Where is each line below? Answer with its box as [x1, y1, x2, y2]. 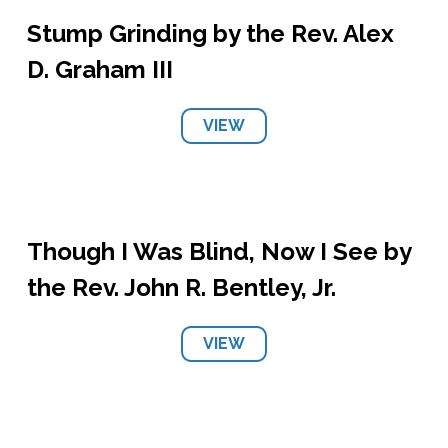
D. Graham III [26, 55, 173, 84]
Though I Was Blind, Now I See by [26, 237, 411, 266]
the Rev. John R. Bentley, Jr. [26, 273, 336, 302]
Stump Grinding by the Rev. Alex [26, 19, 394, 48]
